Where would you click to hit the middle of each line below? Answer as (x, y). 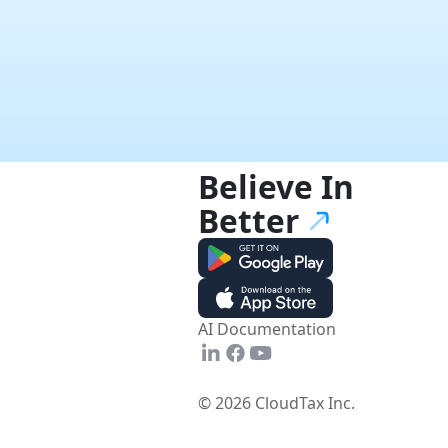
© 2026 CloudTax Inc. (276, 403)
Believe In (276, 186)
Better (248, 220)
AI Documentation (267, 328)
